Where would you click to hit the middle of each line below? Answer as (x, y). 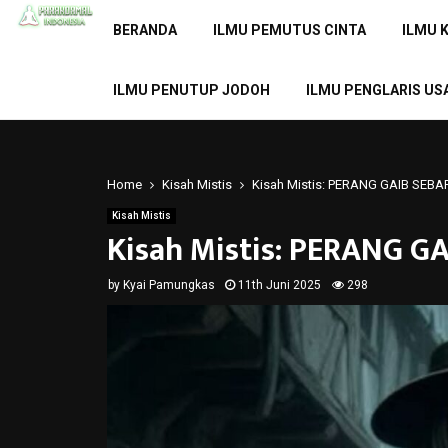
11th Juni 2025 (279, 285)
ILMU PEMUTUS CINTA (289, 30)
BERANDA (144, 30)
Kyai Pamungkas (169, 285)
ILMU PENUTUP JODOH (191, 90)
